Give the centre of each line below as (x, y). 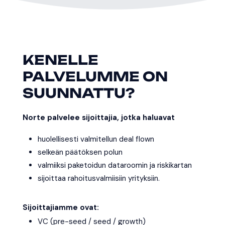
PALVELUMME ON (95, 76)
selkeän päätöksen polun (80, 152)
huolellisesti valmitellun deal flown (96, 139)
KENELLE (60, 60)
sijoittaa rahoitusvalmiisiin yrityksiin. (98, 178)
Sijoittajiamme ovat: (62, 207)
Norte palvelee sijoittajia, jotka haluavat (98, 117)
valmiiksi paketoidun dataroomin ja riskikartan (115, 165)
